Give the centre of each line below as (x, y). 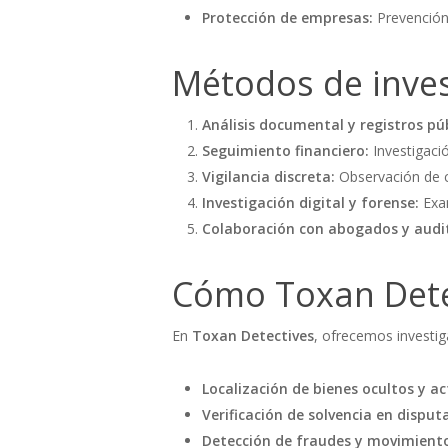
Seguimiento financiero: (285, 150)
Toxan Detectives (253, 335)
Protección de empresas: (287, 17)
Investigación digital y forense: (310, 202)
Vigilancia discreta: (268, 176)
